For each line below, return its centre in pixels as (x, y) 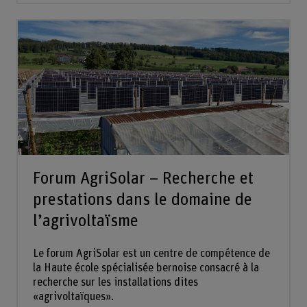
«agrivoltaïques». (73, 296)
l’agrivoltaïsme (85, 221)
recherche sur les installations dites (115, 282)
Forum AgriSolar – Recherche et (143, 179)
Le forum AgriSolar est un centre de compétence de (151, 253)
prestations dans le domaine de (142, 200)
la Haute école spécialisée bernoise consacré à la (146, 268)
